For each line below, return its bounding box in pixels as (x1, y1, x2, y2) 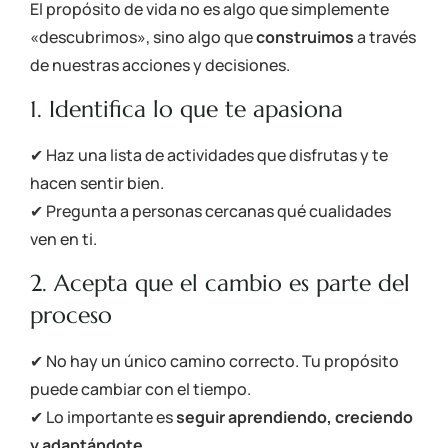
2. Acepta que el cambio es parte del (30, 269, 410, 298)
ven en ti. (30, 228, 97, 251)
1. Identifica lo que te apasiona (30, 95, 343, 124)
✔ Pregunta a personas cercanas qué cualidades (30, 200, 391, 223)
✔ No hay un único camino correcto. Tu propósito (30, 350, 399, 373)
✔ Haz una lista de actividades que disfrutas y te (30, 144, 388, 167)
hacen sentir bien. (30, 172, 164, 195)
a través (354, 25, 416, 48)
